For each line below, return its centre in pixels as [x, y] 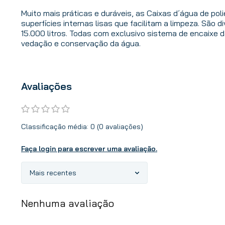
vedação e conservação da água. [81, 43]
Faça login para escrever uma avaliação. [89, 148]
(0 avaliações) [120, 126]
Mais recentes [53, 173]
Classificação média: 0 [58, 126]
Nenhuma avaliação [68, 203]
